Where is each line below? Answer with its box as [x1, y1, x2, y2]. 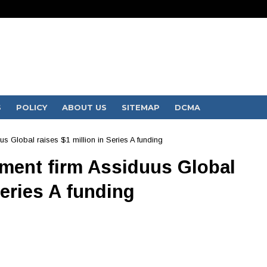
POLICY [15, 103, 47, 112]
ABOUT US [61, 103, 107, 112]
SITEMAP [121, 103, 160, 112]
